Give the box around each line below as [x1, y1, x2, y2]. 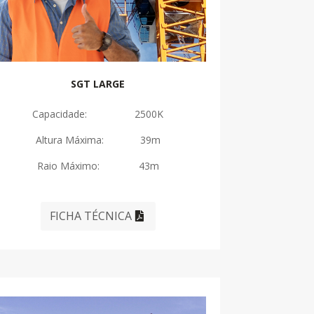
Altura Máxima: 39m [35, 133, 161, 147]
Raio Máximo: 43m [36, 159, 159, 173]
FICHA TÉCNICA [50, 208, 132, 224]
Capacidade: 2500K [32, 107, 164, 121]
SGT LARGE [71, 77, 125, 91]
